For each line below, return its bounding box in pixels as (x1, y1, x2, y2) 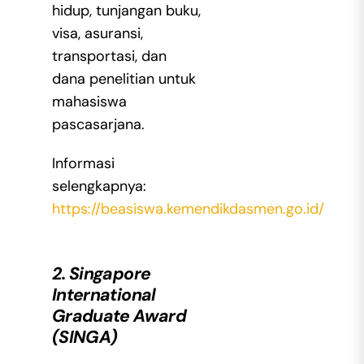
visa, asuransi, (51, 24, 143, 44)
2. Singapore (51, 262, 151, 286)
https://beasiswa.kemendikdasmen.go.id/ (51, 199, 324, 219)
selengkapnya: (51, 176, 146, 197)
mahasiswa (51, 92, 127, 112)
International (51, 284, 156, 307)
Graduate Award (51, 305, 186, 328)
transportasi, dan (51, 46, 167, 67)
